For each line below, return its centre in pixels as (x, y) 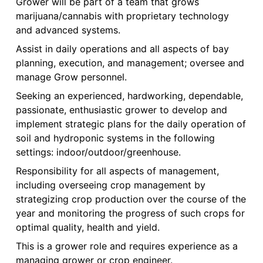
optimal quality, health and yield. (87, 227)
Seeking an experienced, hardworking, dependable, (129, 96)
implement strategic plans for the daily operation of (131, 124)
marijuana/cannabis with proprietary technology (122, 16)
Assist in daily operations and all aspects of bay (122, 49)
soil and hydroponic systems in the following (115, 138)
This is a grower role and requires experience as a (127, 246)
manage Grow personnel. (71, 77)
